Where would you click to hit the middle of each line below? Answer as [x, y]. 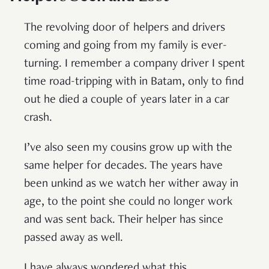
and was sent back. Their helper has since [124, 221]
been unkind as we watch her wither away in [131, 185]
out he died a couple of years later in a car [127, 101]
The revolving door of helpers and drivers [125, 29]
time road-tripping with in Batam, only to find [134, 83]
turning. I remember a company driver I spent [134, 65]
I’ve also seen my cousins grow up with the [128, 149]
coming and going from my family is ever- [125, 47]
